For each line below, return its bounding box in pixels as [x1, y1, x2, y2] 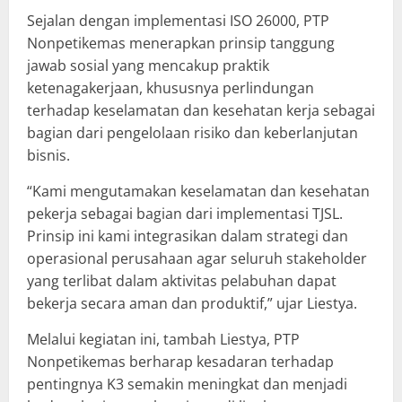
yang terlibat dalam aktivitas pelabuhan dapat [27, 270, 336, 291]
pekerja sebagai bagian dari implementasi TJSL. [27, 203, 343, 223]
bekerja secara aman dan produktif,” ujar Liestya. [27, 293, 357, 313]
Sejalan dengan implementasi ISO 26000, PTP [27, 10, 329, 31]
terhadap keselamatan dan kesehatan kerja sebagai [27, 100, 375, 120]
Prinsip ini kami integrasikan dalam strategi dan [27, 225, 348, 246]
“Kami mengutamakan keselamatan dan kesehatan [27, 180, 370, 201]
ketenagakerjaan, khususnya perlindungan [27, 77, 314, 98]
